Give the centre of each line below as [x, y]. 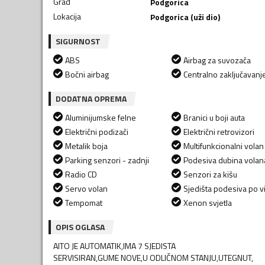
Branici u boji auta [214, 117]
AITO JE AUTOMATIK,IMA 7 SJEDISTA [114, 245]
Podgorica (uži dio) [185, 17]
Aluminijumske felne [101, 117]
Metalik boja [86, 146]
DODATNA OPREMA [91, 98]
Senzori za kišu [210, 174]
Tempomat [84, 202]
